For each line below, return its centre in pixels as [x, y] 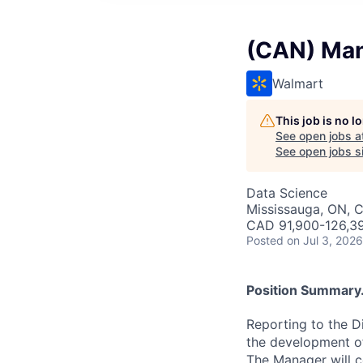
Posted [265, 240]
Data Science [287, 193]
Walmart [298, 83]
